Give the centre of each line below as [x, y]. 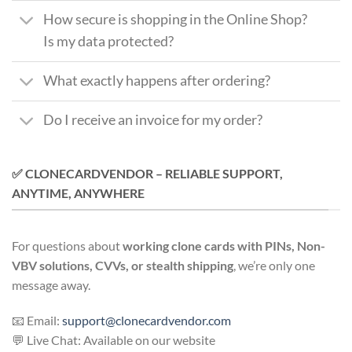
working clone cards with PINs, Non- [224, 245]
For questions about [67, 245]
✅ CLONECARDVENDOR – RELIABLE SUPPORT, [147, 174]
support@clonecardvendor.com [147, 321]
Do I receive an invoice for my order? [153, 120]
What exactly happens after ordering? [157, 81]
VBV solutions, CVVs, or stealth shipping [123, 265]
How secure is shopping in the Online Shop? [176, 20]
